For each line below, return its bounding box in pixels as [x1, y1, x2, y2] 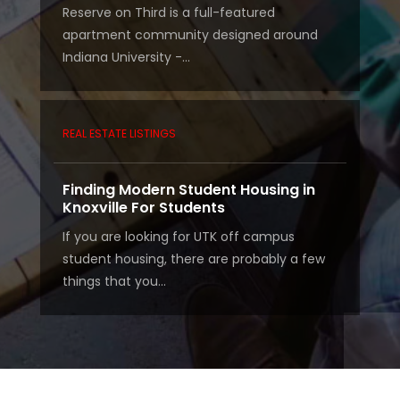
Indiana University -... [62, 48, 190, 67]
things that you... [62, 272, 166, 291]
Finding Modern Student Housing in [62, 179, 315, 201]
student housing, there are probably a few [62, 250, 325, 269]
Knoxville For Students [62, 197, 225, 219]
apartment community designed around [62, 26, 318, 45]
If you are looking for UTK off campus [62, 228, 295, 246]
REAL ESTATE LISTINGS [62, 126, 176, 142]
